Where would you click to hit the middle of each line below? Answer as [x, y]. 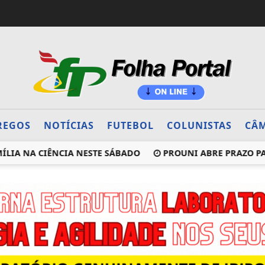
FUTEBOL [130, 125]
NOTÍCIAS [69, 125]
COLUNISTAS [199, 125]
